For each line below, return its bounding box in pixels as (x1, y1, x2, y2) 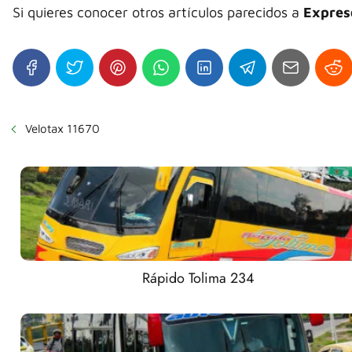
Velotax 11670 (25, 122, 100, 136)
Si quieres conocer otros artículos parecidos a (13, 4, 303, 21)
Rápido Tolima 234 (142, 268, 255, 289)
